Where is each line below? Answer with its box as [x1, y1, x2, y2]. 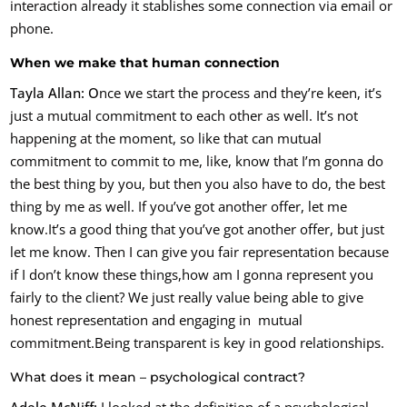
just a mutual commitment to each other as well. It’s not [10, 106, 359, 124]
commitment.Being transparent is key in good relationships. [10, 333, 385, 352]
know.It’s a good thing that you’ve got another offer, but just [10, 220, 385, 238]
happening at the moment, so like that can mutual [10, 129, 323, 147]
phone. [10, 19, 55, 37]
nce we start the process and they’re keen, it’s [99, 84, 382, 102]
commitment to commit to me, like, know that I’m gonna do [10, 152, 384, 170]
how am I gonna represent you [182, 265, 374, 283]
